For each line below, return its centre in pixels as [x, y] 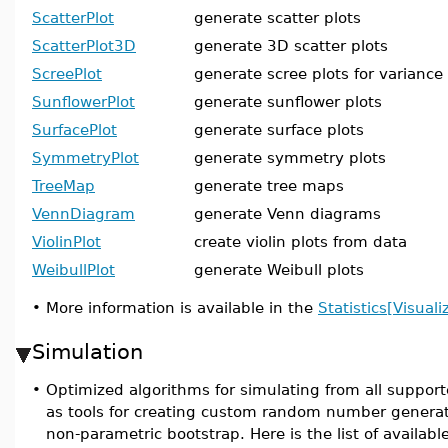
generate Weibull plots [279, 269]
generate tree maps [269, 185]
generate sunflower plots [288, 101]
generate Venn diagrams [287, 213]
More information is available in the [182, 307]
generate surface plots [279, 129]
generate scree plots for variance [318, 73]
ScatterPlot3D [84, 45]
